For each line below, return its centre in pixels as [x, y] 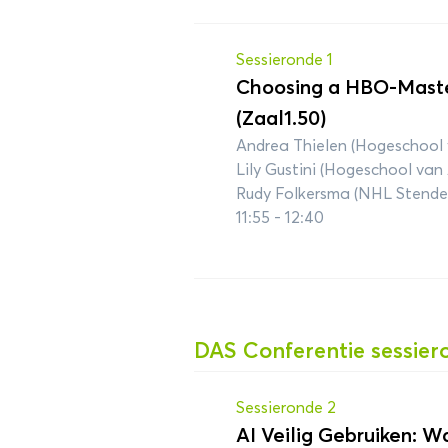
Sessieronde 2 [286, 407]
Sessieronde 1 [284, 59]
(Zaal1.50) [281, 118]
